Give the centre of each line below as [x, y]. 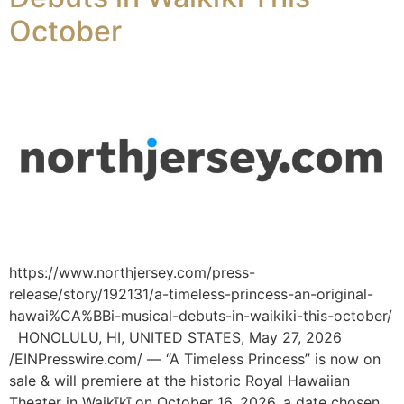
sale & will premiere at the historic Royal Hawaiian [179, 380]
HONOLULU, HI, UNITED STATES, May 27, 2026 [175, 337]
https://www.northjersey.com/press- [132, 272]
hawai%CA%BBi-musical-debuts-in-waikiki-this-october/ [201, 315]
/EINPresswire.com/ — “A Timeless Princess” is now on [195, 358]
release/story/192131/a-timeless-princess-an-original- [191, 294]
